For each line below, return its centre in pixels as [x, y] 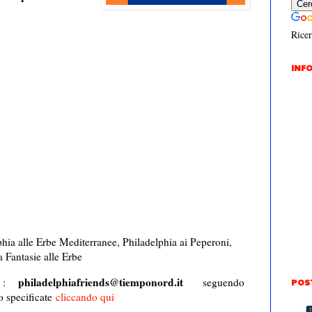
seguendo [217, 282]
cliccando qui [85, 296]
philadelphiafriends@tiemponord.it [104, 282]
